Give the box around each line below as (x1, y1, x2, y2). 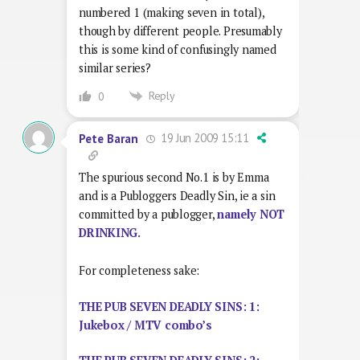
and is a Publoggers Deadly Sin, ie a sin (79, 188, 276, 204)
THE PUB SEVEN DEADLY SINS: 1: (79, 298, 260, 314)
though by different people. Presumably (79, 22, 282, 39)
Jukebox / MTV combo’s (79, 317, 212, 333)
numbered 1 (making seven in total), (79, 4, 264, 20)
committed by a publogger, (79, 207, 218, 223)
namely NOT (217, 207, 285, 223)
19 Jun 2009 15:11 (157, 130, 249, 146)
